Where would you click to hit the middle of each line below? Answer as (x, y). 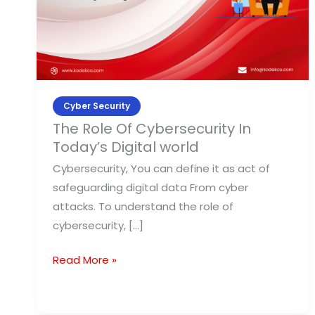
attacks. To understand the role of (143, 206)
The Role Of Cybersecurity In (152, 128)
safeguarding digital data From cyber (150, 187)
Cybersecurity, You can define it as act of (161, 168)
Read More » (84, 260)
